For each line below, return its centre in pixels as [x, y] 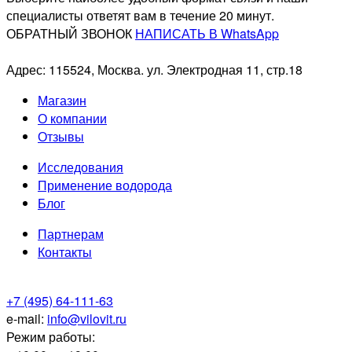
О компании [72, 119]
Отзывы [61, 137]
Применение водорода [105, 185]
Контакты [65, 252]
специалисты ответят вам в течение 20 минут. [140, 16]
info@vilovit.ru [87, 319]
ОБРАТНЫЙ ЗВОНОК [69, 34]
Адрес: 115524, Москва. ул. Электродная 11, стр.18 [154, 70]
